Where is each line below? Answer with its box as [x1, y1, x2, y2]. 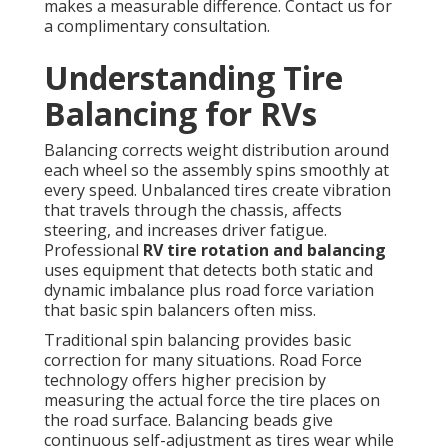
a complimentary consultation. [44, 15, 270, 38]
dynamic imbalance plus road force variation [44, 279, 374, 302]
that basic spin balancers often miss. [44, 299, 316, 322]
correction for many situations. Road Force [44, 349, 362, 372]
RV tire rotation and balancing [143, 239, 386, 262]
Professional [44, 239, 143, 262]
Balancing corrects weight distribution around [44, 139, 389, 162]
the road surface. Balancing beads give [44, 409, 333, 432]
